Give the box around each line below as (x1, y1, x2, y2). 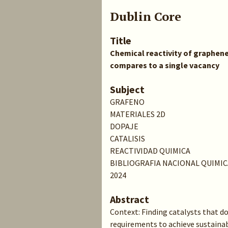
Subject (110, 83, 145, 96)
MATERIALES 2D (110, 109, 165, 119)
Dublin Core (110, 8, 181, 24)
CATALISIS (110, 133, 145, 144)
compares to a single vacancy (110, 60, 219, 70)
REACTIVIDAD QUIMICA (110, 146, 190, 156)
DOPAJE (110, 121, 138, 131)
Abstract (110, 193, 149, 206)
